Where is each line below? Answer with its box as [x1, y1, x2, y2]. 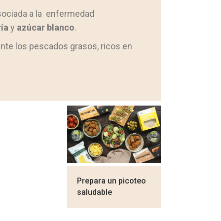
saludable [77, 187, 112, 197]
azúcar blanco [17, 22, 74, 33]
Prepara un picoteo [77, 176, 146, 185]
